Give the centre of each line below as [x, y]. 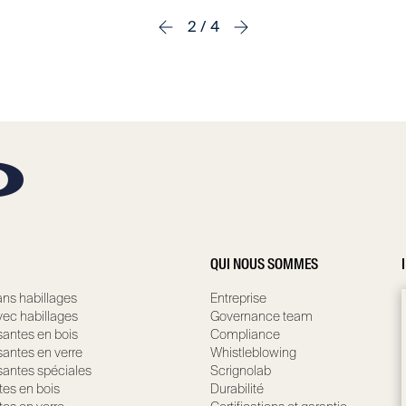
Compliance [245, 334]
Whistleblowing [253, 352]
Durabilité [237, 388]
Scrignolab [240, 370]
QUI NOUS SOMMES [264, 265]
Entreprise [238, 298]
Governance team [261, 316]
